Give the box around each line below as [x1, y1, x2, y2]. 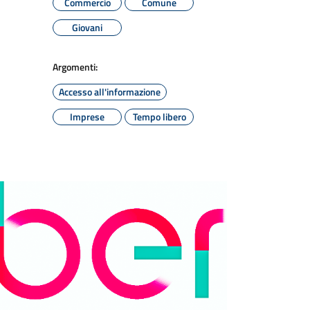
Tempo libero [132, 109, 186, 124]
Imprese [70, 109, 104, 124]
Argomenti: [53, 60, 98, 74]
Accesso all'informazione [59, 84, 161, 99]
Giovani [72, 20, 102, 35]
